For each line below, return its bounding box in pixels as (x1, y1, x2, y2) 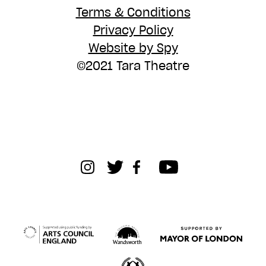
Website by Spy (88, 40, 178, 56)
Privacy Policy (93, 23, 173, 38)
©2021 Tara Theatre (77, 58, 189, 74)
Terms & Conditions (75, 5, 191, 20)
